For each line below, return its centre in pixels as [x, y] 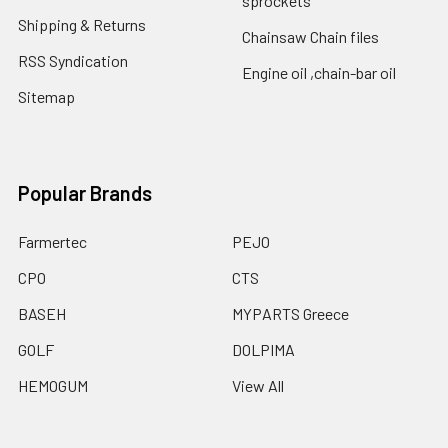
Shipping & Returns [82, 24]
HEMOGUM [53, 385]
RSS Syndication [73, 60]
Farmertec [52, 241]
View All [258, 385]
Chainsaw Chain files [310, 36]
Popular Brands [85, 192]
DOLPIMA [263, 349]
